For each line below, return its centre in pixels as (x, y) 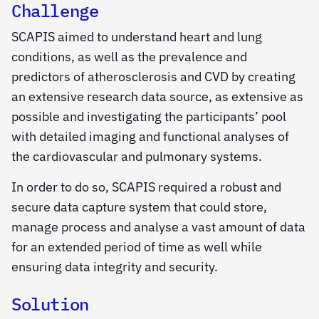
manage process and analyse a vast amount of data (158, 226)
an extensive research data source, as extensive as (157, 97)
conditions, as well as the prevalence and (129, 57)
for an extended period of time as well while (137, 246)
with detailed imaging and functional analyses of (150, 137)
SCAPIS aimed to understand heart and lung (137, 37)
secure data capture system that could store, (139, 206)
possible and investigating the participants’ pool (149, 117)
